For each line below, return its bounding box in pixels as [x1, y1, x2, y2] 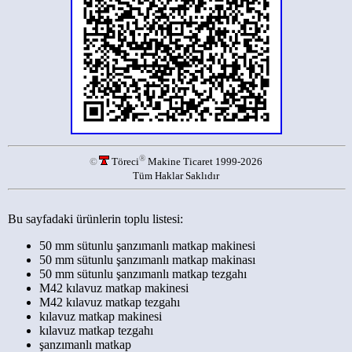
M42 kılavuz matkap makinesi [39, 281, 189, 295]
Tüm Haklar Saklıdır [133, 170, 219, 182]
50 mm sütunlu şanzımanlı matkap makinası [39, 253, 255, 266]
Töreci [109, 156, 139, 168]
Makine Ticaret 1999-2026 [145, 156, 262, 168]
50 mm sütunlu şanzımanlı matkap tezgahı [39, 267, 247, 280]
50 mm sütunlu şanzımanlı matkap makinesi [39, 239, 255, 252]
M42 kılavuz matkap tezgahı [39, 295, 180, 309]
